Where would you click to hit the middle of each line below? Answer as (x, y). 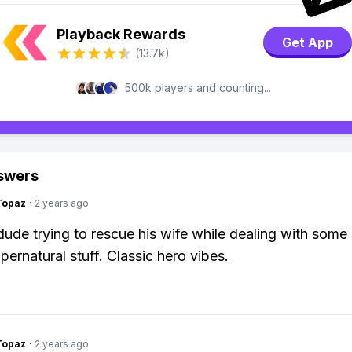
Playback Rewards (121, 34)
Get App (308, 42)
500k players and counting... (198, 88)
